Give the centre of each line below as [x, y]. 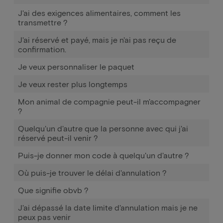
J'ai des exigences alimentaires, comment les [99, 13]
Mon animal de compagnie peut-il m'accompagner [109, 101]
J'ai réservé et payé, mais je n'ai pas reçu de [97, 40]
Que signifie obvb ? [53, 190]
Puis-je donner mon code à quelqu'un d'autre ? [104, 155]
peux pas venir [44, 217]
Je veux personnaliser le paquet [76, 66]
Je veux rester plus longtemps [73, 84]
